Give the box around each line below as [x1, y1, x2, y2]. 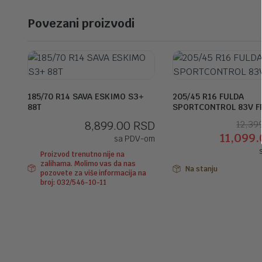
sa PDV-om [114, 133, 155, 144]
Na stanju [185, 164, 218, 174]
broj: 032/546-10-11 [40, 178, 107, 187]
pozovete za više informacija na [40, 168, 147, 178]
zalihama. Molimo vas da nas [40, 159, 136, 168]
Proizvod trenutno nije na [40, 150, 125, 159]
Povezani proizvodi [27, 16, 135, 31]
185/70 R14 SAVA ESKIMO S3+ [27, 91, 144, 102]
